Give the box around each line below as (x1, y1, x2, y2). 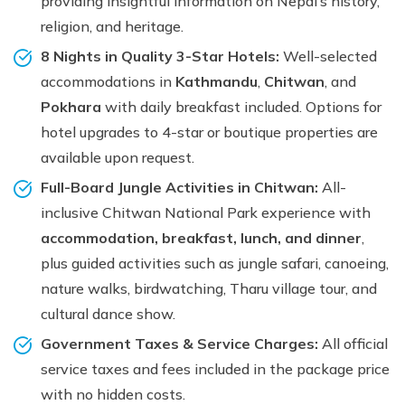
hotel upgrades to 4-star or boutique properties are (41, 122, 378, 141)
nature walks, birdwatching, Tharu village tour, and (41, 278, 377, 297)
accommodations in (41, 71, 175, 90)
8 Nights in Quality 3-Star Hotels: (41, 46, 279, 65)
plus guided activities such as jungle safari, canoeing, (41, 253, 389, 272)
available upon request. (41, 147, 194, 166)
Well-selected (279, 46, 377, 65)
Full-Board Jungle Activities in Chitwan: (41, 177, 318, 196)
